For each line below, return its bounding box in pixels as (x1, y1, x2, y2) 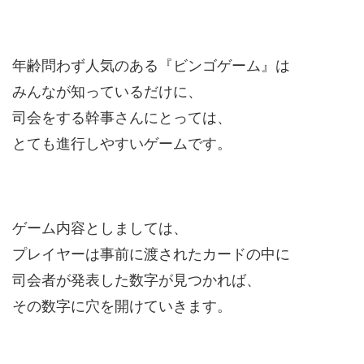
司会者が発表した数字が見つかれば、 (12, 271, 261, 288)
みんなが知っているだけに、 (12, 83, 202, 100)
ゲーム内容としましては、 (12, 219, 188, 236)
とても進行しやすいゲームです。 (12, 135, 232, 152)
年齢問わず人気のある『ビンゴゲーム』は (12, 57, 290, 74)
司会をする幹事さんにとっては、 (12, 109, 232, 126)
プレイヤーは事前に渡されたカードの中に (12, 245, 290, 262)
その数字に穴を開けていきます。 (12, 297, 232, 314)
